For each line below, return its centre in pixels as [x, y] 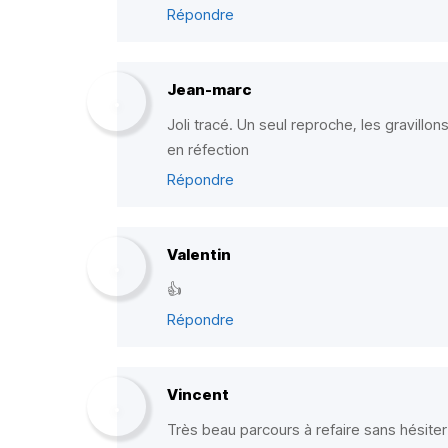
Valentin [199, 254]
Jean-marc [209, 89]
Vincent [198, 394]
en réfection [208, 149]
